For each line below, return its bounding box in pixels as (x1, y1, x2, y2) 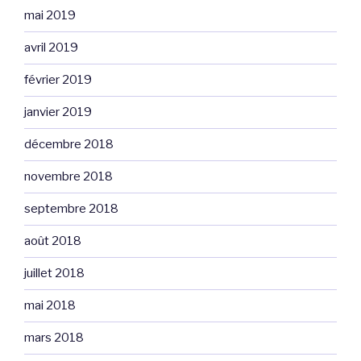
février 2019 (24, 73, 92, 88)
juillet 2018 (24, 266, 85, 281)
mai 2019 (24, 8, 76, 23)
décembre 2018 (24, 137, 114, 152)
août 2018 (24, 234, 81, 249)
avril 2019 (24, 40, 78, 56)
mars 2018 (24, 330, 84, 346)
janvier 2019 (24, 105, 92, 120)
